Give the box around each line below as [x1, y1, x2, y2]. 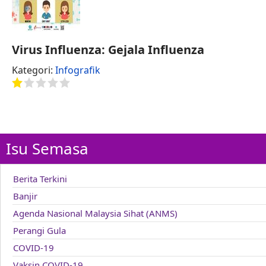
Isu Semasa [6, 138, 88, 159]
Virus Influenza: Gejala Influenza [12, 42, 204, 58]
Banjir [13, 190, 37, 202]
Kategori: [12, 64, 55, 77]
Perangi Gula [13, 224, 66, 236]
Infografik [55, 64, 100, 77]
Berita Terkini [13, 173, 67, 185]
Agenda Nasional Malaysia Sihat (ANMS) [13, 207, 178, 219]
